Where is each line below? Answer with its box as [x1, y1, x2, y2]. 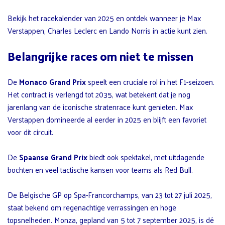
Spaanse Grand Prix [19, 150, 87, 164]
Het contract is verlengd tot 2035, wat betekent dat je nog [8, 87, 190, 101]
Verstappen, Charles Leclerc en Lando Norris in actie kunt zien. [8, 24, 207, 38]
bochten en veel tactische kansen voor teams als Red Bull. [8, 163, 193, 177]
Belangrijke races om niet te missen [8, 46, 193, 67]
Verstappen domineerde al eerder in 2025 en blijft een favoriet [8, 113, 206, 127]
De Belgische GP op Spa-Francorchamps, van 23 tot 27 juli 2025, [8, 188, 212, 202]
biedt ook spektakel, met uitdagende [87, 150, 204, 164]
